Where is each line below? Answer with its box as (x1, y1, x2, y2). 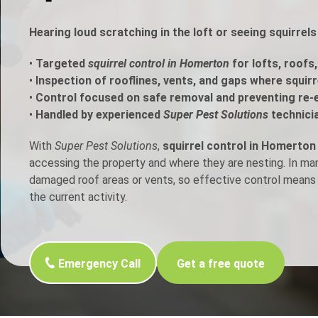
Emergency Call (58, 257, 141, 270)
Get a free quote (176, 257, 265, 270)
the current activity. (28, 190, 127, 204)
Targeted (35, 57, 88, 70)
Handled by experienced (35, 108, 163, 121)
